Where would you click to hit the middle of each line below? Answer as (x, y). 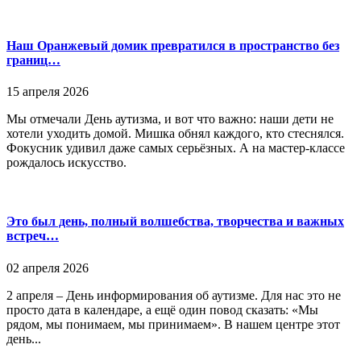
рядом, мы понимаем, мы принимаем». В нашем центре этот (173, 324)
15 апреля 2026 (48, 92)
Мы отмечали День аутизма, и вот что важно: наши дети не (170, 119)
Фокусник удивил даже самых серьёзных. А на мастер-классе (176, 148)
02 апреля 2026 (48, 268)
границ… (33, 60)
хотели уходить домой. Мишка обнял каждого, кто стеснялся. (175, 134)
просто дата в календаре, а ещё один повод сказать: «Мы (162, 309)
